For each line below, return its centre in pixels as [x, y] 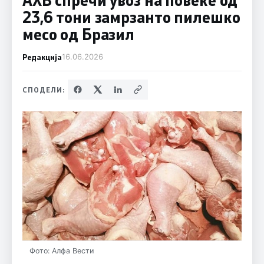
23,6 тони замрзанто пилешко [131, 17]
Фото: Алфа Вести [61, 250]
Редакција [42, 57]
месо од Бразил [78, 34]
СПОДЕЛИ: [44, 89]
